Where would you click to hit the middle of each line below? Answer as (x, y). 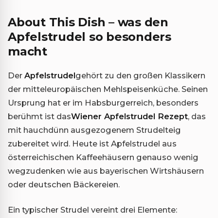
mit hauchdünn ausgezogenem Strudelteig (94, 130)
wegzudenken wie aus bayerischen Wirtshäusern (106, 171)
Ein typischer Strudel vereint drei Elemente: (92, 210)
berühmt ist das (39, 117)
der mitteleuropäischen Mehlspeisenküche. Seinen (108, 89)
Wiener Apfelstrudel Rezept (129, 117)
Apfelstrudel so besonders (90, 37)
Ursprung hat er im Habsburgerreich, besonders (103, 103)
